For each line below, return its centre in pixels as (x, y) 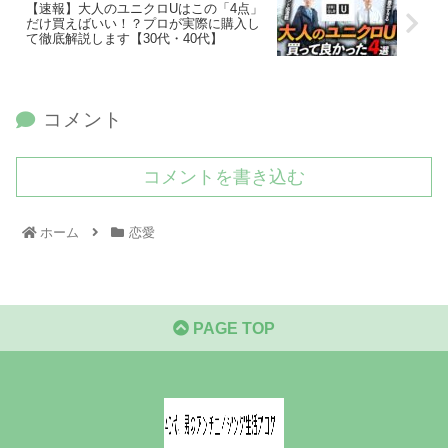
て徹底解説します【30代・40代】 (124, 39)
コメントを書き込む (224, 177)
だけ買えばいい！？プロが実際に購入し (143, 24)
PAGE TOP (232, 329)
